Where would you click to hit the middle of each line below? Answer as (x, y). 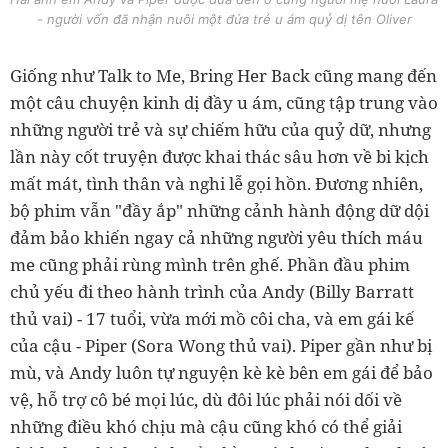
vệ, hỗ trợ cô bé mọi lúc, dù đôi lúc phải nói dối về (206, 400)
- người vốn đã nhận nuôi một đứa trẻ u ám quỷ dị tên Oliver (224, 19)
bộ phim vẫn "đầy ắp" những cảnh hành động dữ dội (219, 211)
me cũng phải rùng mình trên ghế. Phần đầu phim (210, 265)
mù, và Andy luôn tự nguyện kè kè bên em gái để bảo (221, 373)
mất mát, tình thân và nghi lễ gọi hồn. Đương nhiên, (216, 184)
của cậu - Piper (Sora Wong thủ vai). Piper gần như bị (221, 346)
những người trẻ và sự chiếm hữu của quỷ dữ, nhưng (220, 130)
